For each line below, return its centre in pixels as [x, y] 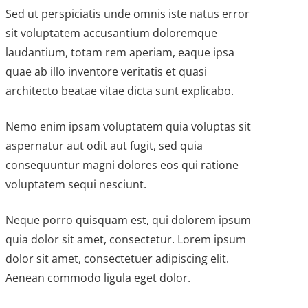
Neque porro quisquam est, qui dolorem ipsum [128, 220]
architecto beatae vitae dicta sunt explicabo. [119, 90]
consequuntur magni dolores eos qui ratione [122, 165]
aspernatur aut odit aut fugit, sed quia [104, 145]
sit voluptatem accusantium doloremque [111, 33]
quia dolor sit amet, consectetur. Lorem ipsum [125, 239]
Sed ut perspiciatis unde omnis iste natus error [127, 13]
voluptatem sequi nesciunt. [76, 184]
